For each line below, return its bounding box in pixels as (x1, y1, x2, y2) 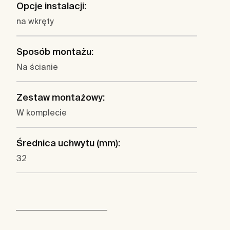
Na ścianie (16, 62, 58, 72)
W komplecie (16, 108, 67, 118)
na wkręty (16, 16, 53, 26)
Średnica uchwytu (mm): (16, 138, 120, 149)
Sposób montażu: (16, 46, 93, 57)
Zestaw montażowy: (16, 92, 105, 103)
